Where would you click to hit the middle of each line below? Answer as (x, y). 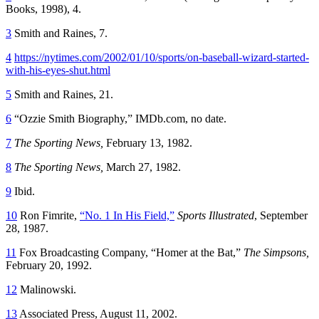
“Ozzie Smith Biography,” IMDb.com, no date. (119, 118)
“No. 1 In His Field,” (127, 215)
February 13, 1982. (149, 142)
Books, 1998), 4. (43, 9)
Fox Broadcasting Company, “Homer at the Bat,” (130, 252)
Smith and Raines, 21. (62, 94)
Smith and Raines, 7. (59, 33)
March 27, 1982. (143, 167)
